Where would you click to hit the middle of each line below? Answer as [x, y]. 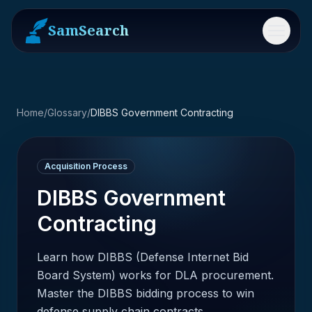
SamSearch [88, 30]
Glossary [67, 112]
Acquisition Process [86, 166]
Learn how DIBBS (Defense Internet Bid [143, 257]
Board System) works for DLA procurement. [155, 275]
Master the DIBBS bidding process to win [146, 293]
